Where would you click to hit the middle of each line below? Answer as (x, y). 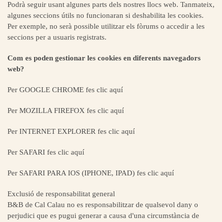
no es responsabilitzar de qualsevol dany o (132, 205)
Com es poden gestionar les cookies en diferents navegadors (104, 58)
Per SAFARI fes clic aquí (46, 152)
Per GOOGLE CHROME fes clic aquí (65, 90)
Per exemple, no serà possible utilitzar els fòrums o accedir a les (106, 26)
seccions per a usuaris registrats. (57, 37)
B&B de (20, 205)
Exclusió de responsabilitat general (61, 194)
